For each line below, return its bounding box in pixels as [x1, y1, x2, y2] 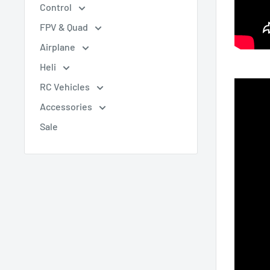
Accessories [40, 101, 94, 112]
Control [40, 1, 74, 13]
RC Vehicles [40, 81, 92, 92]
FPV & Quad [40, 21, 90, 33]
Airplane [40, 41, 77, 52]
